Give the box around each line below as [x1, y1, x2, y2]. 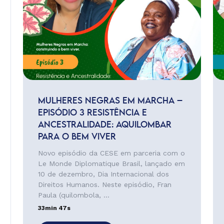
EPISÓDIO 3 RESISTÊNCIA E [37, 109, 147, 117]
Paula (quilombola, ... [37, 191, 109, 199]
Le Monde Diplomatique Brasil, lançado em [37, 159, 185, 167]
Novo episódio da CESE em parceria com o [37, 149, 185, 157]
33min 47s [37, 204, 70, 211]
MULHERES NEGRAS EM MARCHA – [37, 97, 182, 105]
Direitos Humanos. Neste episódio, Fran [37, 180, 171, 188]
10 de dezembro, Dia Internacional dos [37, 170, 169, 178]
